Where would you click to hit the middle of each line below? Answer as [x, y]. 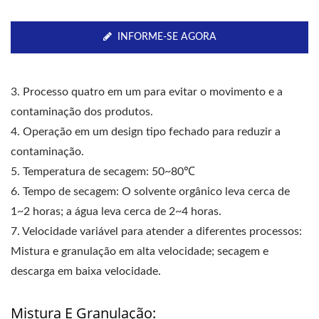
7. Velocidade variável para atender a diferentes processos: [156, 231]
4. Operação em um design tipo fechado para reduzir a [146, 132]
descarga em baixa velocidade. [86, 271]
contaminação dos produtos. [82, 112]
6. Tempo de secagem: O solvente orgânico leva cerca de [150, 192]
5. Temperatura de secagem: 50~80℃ [103, 172]
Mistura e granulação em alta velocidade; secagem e [140, 251]
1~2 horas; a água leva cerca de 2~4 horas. [116, 211]
